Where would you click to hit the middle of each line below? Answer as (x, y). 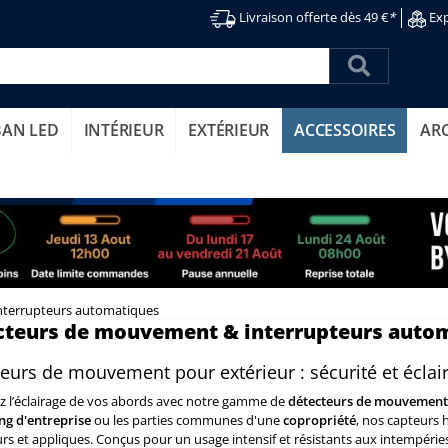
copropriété (319, 419)
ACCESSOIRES (345, 129)
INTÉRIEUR (123, 129)
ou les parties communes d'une (186, 419)
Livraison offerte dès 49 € (314, 17)
